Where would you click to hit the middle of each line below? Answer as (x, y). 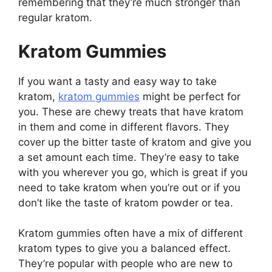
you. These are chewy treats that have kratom (131, 111)
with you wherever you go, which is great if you (133, 172)
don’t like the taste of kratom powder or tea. (126, 202)
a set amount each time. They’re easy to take (129, 157)
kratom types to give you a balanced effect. (124, 248)
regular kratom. (55, 18)
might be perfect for (190, 96)
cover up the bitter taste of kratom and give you (135, 142)
